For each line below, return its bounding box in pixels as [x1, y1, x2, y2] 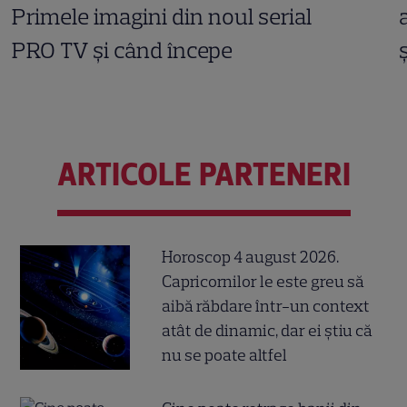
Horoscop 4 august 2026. [162, 246, 340, 267]
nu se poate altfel [162, 344, 288, 365]
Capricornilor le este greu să [162, 271, 365, 292]
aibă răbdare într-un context [162, 295, 371, 316]
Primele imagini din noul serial [12, 3, 313, 31]
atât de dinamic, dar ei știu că [162, 320, 373, 341]
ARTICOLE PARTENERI [56, 155, 351, 194]
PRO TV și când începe [12, 36, 233, 65]
